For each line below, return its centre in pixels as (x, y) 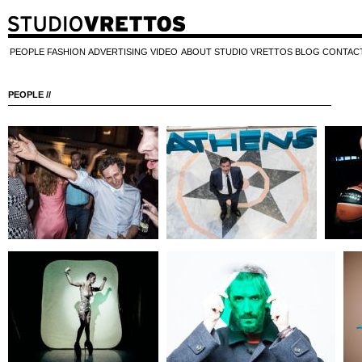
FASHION (66, 52)
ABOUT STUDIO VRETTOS (236, 52)
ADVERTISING (118, 52)
